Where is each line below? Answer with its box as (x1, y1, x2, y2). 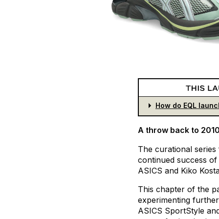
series (195, 144, 216, 154)
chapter (156, 184, 185, 195)
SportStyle (165, 206, 204, 216)
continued (138, 155, 175, 165)
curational (155, 144, 192, 154)
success (177, 155, 207, 165)
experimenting (138, 195, 190, 205)
